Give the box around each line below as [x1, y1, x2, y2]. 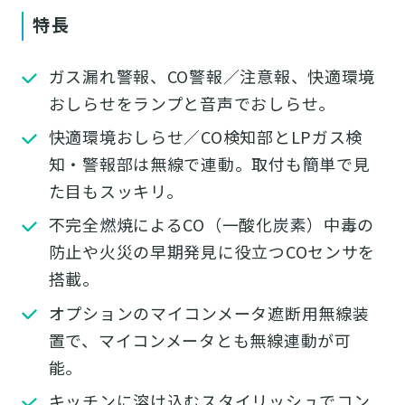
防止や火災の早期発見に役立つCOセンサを [48, 240, 376, 264]
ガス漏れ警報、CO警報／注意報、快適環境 [48, 64, 376, 89]
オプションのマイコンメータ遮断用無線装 [48, 300, 370, 325]
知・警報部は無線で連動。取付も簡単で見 [48, 152, 371, 176]
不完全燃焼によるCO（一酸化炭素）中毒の [48, 212, 375, 237]
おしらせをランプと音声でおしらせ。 [48, 91, 335, 116]
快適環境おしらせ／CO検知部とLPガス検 [48, 125, 363, 149]
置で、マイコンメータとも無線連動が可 [48, 327, 352, 352]
